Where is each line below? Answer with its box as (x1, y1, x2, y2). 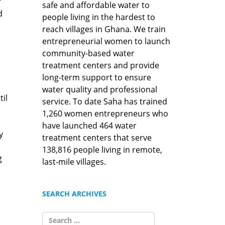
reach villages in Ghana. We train (42, 23, 166, 35)
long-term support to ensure (42, 71, 151, 83)
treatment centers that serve (42, 132, 152, 143)
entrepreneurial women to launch (42, 35, 170, 47)
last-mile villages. (42, 156, 106, 167)
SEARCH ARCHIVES (42, 188, 106, 198)
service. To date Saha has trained (42, 95, 167, 107)
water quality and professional (42, 83, 157, 95)
